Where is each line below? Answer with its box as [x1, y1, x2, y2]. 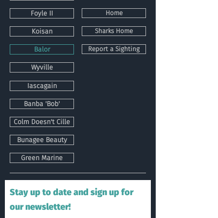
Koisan [31, 27, 53, 36]
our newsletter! [10, 201, 71, 212]
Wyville [31, 63, 53, 72]
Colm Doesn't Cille [14, 118, 70, 126]
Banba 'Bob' [24, 100, 60, 108]
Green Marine [21, 154, 63, 162]
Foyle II [31, 9, 53, 18]
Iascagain [27, 82, 57, 90]
